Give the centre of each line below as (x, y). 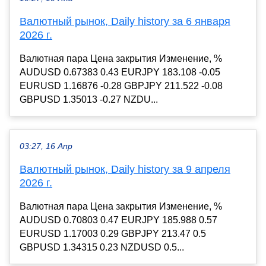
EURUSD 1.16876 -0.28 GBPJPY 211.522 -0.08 (121, 86)
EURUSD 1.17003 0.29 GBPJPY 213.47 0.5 (113, 234)
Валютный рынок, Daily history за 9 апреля (125, 170)
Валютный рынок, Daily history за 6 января (125, 22)
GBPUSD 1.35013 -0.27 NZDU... (89, 100)
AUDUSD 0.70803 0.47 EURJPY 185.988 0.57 (118, 220)
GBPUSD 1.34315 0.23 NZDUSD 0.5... (102, 248)
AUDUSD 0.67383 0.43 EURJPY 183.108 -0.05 (120, 72)
